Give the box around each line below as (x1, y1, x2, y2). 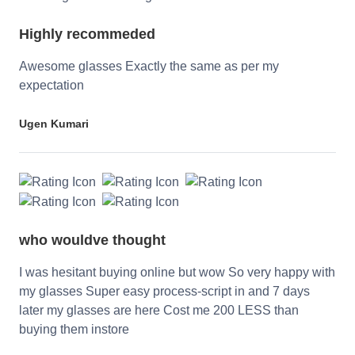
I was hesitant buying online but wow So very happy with (19, 265, 335, 279)
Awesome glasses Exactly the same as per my (19, 59, 279, 74)
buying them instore (19, 322, 129, 336)
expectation (19, 78, 84, 93)
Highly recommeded (19, 26, 155, 43)
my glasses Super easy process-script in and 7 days (19, 284, 310, 298)
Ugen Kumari (19, 117, 89, 131)
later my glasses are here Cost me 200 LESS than (19, 303, 299, 317)
